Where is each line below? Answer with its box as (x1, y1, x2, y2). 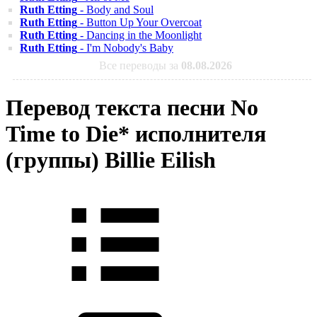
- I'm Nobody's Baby (77, 42, 173, 54)
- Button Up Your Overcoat (77, 16, 202, 28)
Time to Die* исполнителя (6, 121, 266, 147)
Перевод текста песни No (6, 95, 258, 121)
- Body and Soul (77, 4, 154, 16)
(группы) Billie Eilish (6, 147, 216, 173)
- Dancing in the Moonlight (77, 29, 202, 41)
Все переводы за (99, 59, 181, 71)
